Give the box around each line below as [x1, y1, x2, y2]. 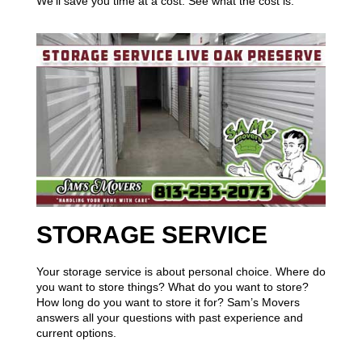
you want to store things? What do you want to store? [36, 280, 309, 294]
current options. [36, 326, 116, 340]
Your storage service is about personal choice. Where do [36, 265, 326, 279]
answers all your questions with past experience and [36, 311, 303, 325]
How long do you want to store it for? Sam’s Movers [36, 296, 300, 309]
